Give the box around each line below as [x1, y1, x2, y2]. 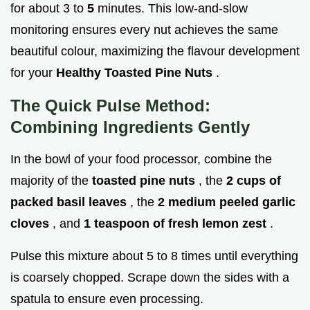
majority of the [10, 173, 92, 188]
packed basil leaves [10, 194, 130, 209]
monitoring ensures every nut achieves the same [10, 22, 278, 37]
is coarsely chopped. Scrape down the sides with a [10, 270, 289, 284]
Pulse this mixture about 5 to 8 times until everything [10, 248, 298, 263]
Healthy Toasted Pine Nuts [56, 65, 216, 80]
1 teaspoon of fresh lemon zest [84, 216, 270, 230]
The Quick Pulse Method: [10, 95, 210, 115]
